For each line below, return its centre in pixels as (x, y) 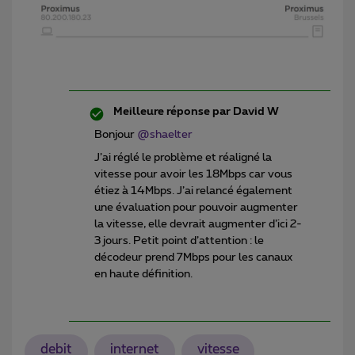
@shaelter (165, 135)
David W (255, 112)
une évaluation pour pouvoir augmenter (196, 208)
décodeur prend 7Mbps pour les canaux (193, 258)
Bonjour (116, 135)
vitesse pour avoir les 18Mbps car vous (193, 175)
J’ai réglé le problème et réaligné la (183, 158)
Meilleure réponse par (172, 112)
